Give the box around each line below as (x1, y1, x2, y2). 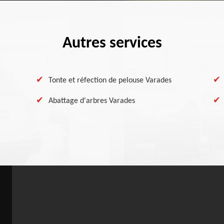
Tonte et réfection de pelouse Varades (48, 76, 172, 84)
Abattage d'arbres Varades (48, 97, 135, 105)
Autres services (62, 35, 162, 51)
